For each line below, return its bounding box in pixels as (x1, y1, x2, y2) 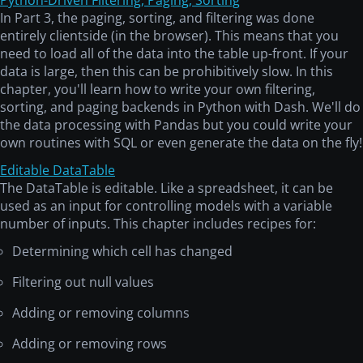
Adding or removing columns (12, 304, 190, 322)
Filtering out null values (12, 273, 154, 292)
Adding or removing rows (12, 335, 167, 353)
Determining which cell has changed (12, 242, 233, 261)
